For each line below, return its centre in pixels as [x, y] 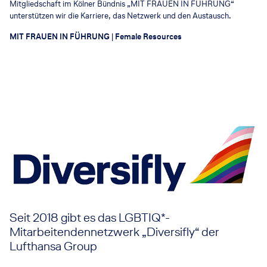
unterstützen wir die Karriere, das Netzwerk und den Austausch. [120, 16]
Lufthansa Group [53, 246]
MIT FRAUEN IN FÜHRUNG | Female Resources [96, 37]
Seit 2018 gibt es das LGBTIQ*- [90, 218]
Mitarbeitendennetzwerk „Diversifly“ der [114, 232]
